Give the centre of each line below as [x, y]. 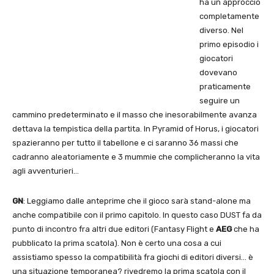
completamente [229, 16]
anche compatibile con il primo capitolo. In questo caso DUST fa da [137, 215]
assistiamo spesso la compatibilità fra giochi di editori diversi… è [133, 257]
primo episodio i [229, 44]
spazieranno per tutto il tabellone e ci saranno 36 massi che [125, 143]
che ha [246, 229]
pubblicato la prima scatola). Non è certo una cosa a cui [117, 243]
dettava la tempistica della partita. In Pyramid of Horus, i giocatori [135, 128]
